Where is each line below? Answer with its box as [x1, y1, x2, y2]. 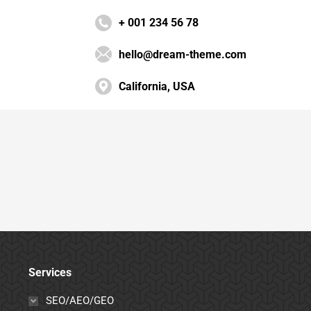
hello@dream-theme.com [118, 48, 246, 61]
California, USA [118, 80, 195, 93]
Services [28, 266, 72, 279]
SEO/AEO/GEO [45, 294, 114, 307]
